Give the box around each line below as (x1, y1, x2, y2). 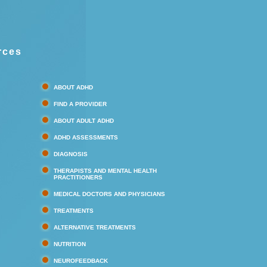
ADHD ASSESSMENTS (54, 134, 118, 141)
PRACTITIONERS (54, 174, 103, 181)
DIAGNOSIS (54, 151, 88, 157)
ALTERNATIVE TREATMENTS (54, 224, 136, 231)
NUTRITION (54, 241, 86, 247)
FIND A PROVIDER (54, 101, 107, 107)
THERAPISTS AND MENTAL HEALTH (54, 167, 157, 174)
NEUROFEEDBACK (54, 257, 108, 264)
